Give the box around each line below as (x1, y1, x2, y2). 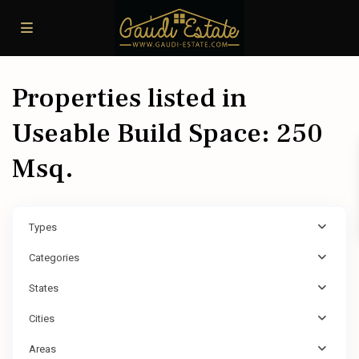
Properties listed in (12, 80, 247, 115)
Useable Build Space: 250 (12, 115, 323, 151)
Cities (29, 313, 54, 325)
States (29, 282, 58, 294)
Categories (29, 252, 79, 264)
